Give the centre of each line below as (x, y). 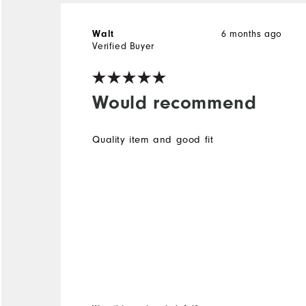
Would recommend (175, 102)
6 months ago (252, 34)
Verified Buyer (123, 46)
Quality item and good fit (153, 139)
